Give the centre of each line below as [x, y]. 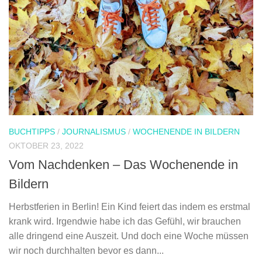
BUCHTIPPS [32, 131]
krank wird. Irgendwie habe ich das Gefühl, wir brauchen [125, 221]
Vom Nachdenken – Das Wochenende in [123, 164]
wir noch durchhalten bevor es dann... [86, 250]
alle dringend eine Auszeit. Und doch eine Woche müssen [129, 236]
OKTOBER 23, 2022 [46, 145]
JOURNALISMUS [94, 131]
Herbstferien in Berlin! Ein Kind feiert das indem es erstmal [130, 206]
